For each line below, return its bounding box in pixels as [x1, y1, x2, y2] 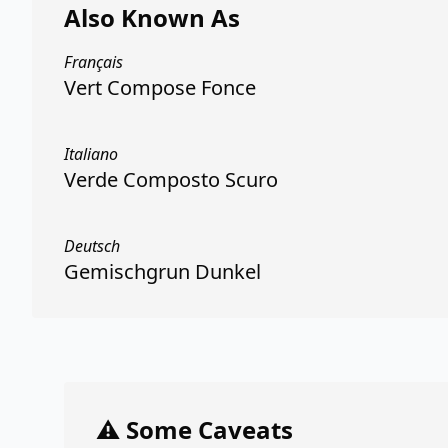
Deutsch [64, 235, 120, 257]
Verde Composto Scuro [64, 166, 278, 193]
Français [64, 51, 123, 73]
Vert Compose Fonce [64, 74, 256, 101]
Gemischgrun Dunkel [64, 258, 261, 285]
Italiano [64, 143, 118, 165]
